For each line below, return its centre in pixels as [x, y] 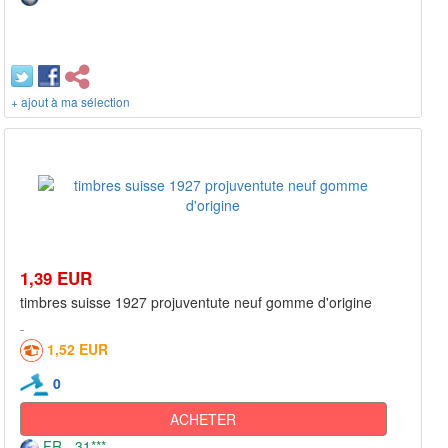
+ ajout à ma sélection [70, 101]
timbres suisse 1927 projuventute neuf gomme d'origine [196, 301]
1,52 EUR [77, 348]
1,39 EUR [56, 277]
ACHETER [203, 419]
